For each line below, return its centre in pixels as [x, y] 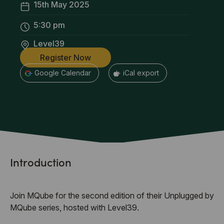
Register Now [65, 57]
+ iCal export [138, 73]
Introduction [41, 162]
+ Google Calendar [59, 73]
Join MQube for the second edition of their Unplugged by [112, 195]
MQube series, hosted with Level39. [74, 207]
